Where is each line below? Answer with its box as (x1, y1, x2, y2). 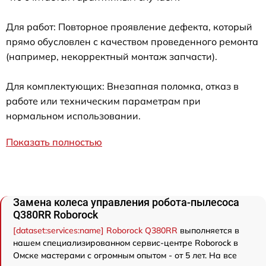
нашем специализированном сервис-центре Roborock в (13, 237, 238, 248)
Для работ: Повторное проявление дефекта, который (6, 20, 252, 33)
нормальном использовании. (6, 109, 141, 122)
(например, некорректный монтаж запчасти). (6, 50, 217, 62)
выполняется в (178, 224, 239, 236)
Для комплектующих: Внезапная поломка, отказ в (6, 80, 239, 92)
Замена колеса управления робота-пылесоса (13, 195, 239, 208)
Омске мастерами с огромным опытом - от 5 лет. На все (13, 249, 237, 261)
